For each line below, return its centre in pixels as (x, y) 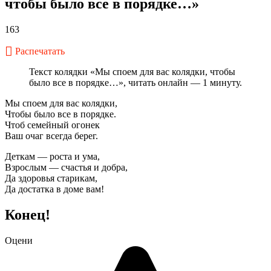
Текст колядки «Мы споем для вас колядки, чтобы (132, 71)
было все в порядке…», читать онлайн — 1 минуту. (135, 82)
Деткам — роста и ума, (52, 156)
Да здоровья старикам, (51, 178)
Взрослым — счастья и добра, (66, 167)
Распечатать (40, 51)
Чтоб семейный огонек (52, 125)
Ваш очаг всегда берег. (51, 135)
